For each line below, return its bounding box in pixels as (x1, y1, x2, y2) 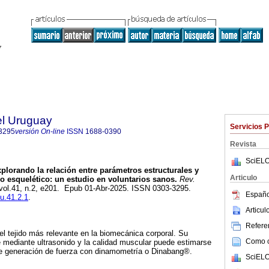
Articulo (230, 174, 257, 182)
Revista (230, 140, 256, 148)
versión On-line (15, 127, 65, 136)
